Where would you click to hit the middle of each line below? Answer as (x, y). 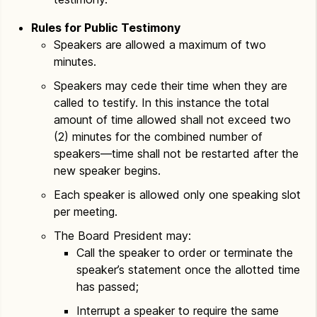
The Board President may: (122, 236)
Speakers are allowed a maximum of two (160, 45)
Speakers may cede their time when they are (171, 86)
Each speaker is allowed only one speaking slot (177, 195)
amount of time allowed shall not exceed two (172, 120)
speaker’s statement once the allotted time (188, 270)
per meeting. (86, 212)
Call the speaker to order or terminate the (185, 253)
